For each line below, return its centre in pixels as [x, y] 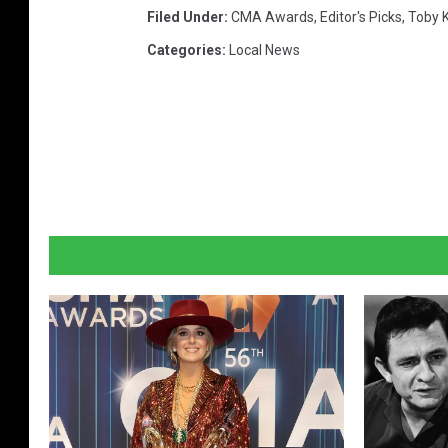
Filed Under [185, 17]
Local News [264, 50]
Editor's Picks [361, 17]
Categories [184, 50]
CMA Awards [272, 17]
